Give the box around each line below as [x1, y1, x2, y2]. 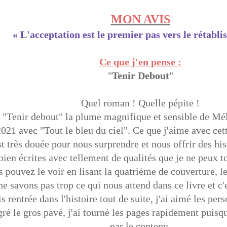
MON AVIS [110, 12, 170, 26]
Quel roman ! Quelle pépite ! [81, 97, 200, 108]
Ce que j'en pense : [99, 56, 181, 67]
